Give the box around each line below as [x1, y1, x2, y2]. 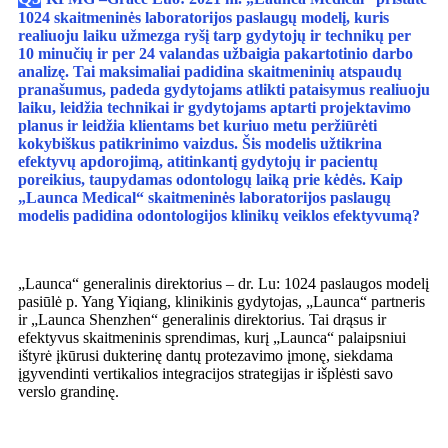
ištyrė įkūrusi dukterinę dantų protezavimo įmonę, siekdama [18, 347, 393, 365]
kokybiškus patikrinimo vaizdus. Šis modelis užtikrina [18, 135, 382, 153]
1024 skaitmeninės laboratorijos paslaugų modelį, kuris [18, 9, 389, 27]
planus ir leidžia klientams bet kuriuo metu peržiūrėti [18, 117, 377, 135]
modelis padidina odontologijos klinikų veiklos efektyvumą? [18, 207, 420, 225]
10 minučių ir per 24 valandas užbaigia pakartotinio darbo [18, 45, 413, 63]
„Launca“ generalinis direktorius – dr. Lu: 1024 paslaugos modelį [18, 275, 429, 293]
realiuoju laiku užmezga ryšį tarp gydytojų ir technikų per [18, 27, 411, 45]
